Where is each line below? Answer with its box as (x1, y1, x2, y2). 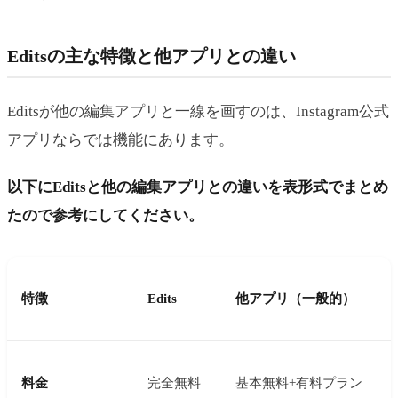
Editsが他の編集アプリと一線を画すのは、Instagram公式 (7, 102, 389, 120)
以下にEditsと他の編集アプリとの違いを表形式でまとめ (7, 178, 388, 195)
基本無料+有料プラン (235, 375, 362, 390)
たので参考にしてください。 (7, 206, 203, 224)
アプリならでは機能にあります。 (7, 131, 234, 148)
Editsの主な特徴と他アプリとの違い (7, 46, 296, 67)
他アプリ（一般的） (235, 291, 355, 306)
